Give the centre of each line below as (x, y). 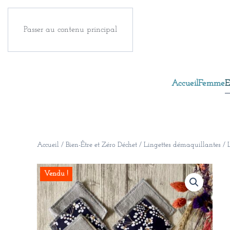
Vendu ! (56, 174)
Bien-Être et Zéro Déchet (101, 145)
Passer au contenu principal (70, 30)
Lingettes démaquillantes (182, 145)
